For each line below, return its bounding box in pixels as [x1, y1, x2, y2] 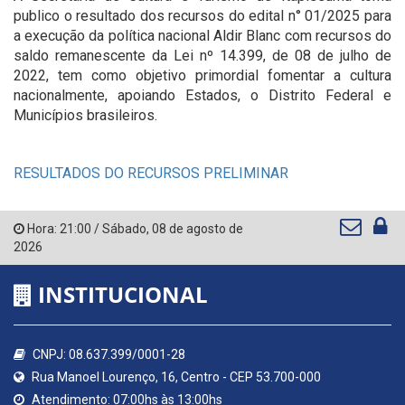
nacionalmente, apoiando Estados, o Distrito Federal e [14, 87, 391, 104]
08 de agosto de [152, 221, 243, 236]
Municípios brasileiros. [14, 107, 157, 124]
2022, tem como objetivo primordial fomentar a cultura [14, 67, 391, 84]
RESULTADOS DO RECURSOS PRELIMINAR [14, 165, 288, 182]
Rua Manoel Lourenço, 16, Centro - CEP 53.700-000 [29, 370, 321, 384]
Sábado [102, 221, 146, 236]
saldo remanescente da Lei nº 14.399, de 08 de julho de [14, 47, 391, 64]
